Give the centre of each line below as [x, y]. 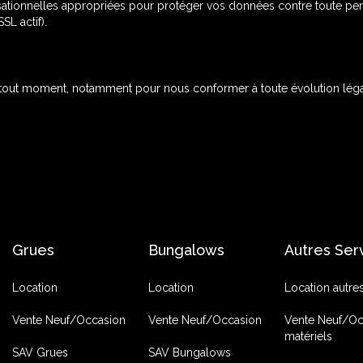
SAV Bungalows [190, 352]
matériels [309, 336]
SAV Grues [40, 352]
